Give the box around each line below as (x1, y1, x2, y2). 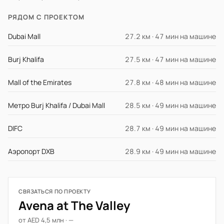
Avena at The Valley (18, 197, 130, 213)
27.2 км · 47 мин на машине (125, 31, 216, 41)
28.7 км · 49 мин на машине (125, 123, 216, 133)
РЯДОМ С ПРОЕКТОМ (8, 12, 84, 21)
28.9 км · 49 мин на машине (125, 146, 216, 156)
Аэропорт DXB (8, 146, 54, 156)
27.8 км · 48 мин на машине (125, 77, 216, 87)
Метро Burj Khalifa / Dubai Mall (8, 100, 105, 110)
